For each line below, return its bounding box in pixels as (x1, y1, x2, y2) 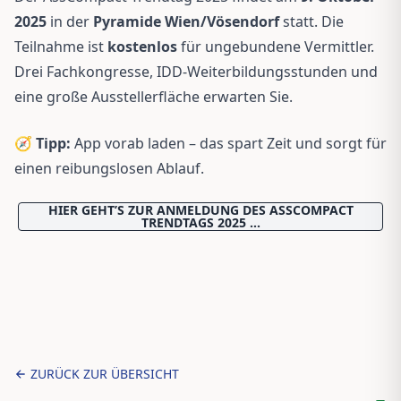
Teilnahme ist (14, 37, 107, 57)
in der (47, 12, 93, 32)
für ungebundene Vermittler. (177, 37, 374, 57)
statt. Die (279, 12, 344, 32)
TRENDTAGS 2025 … (141, 214, 260, 232)
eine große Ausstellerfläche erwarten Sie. (14, 87, 293, 107)
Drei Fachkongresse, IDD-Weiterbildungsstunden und (14, 62, 378, 82)
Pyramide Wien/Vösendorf (93, 12, 279, 32)
